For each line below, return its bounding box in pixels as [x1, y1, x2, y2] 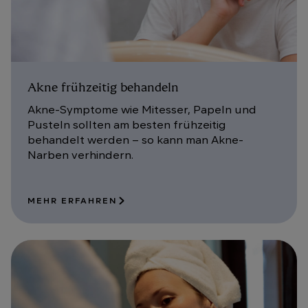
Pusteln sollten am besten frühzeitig [27, 120, 226, 131]
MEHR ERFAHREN [27, 197, 118, 206]
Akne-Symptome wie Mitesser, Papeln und [27, 104, 256, 116]
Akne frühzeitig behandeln [27, 81, 179, 94]
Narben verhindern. [27, 150, 133, 162]
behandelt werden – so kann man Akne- [27, 135, 243, 146]
